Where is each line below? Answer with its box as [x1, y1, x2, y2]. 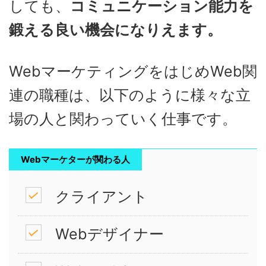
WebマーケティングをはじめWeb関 [9, 62, 257, 80]
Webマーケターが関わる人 [21, 153, 130, 165]
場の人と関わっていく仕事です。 [9, 109, 237, 128]
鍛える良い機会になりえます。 [9, 20, 222, 39]
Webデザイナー [55, 225, 164, 243]
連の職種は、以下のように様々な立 [9, 85, 251, 104]
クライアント [55, 188, 148, 206]
